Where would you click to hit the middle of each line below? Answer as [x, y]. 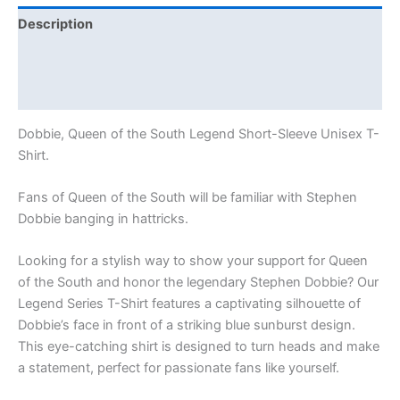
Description [55, 24]
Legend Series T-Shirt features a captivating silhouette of [189, 304]
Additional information [89, 58]
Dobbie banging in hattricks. [103, 218]
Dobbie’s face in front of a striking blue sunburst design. [187, 325]
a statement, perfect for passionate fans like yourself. [179, 368]
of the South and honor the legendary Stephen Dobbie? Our [198, 283]
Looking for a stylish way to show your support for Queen [193, 261]
